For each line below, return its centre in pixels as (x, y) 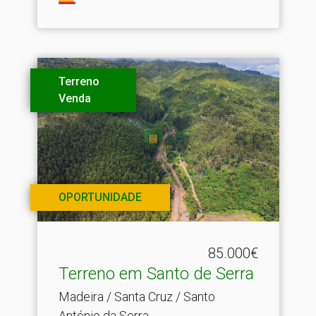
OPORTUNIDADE (100, 197)
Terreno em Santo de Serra (156, 273)
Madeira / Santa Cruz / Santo (136, 296)
